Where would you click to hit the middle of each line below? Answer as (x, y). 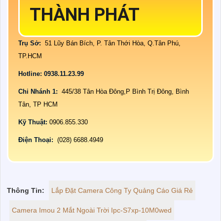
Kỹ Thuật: (34, 122)
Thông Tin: (26, 191)
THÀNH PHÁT (87, 15)
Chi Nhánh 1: (39, 92)
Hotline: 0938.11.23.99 (52, 74)
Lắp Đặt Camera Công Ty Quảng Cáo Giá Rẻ (122, 191)
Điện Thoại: (37, 140)
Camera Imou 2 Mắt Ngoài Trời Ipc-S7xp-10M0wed (92, 210)
